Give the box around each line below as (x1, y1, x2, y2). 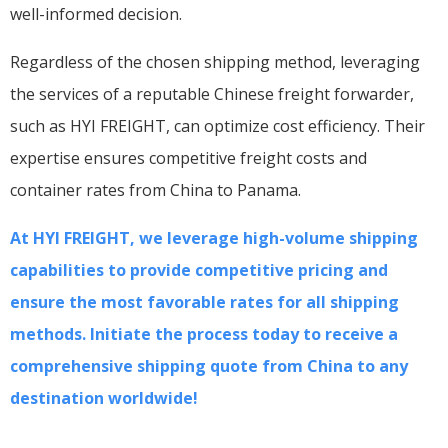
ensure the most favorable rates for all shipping (10, 290, 399, 313)
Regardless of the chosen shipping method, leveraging (10, 50, 420, 73)
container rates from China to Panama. (10, 178, 301, 201)
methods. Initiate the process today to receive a (10, 322, 398, 345)
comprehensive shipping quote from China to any (10, 354, 408, 377)
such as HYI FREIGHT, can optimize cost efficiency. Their (10, 114, 425, 137)
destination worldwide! (10, 386, 198, 409)
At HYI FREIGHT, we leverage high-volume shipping (10, 226, 418, 249)
